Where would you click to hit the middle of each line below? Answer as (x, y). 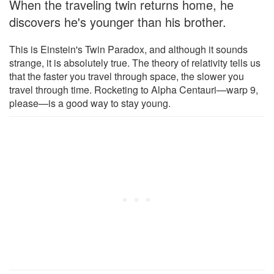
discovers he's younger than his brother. (118, 21)
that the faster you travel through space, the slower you (127, 76)
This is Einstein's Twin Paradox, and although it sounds (128, 49)
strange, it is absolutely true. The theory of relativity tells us (135, 62)
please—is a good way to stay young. (90, 103)
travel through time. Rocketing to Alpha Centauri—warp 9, (134, 89)
